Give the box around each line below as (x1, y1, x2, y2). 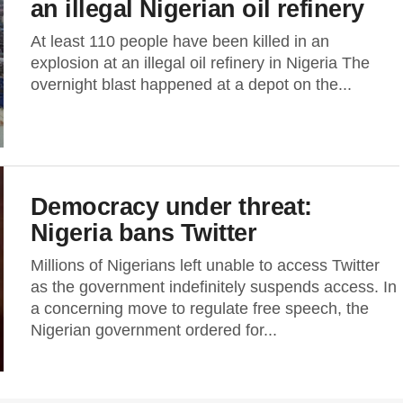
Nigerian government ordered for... (31, 321, 277, 339)
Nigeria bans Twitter (31, 219, 257, 246)
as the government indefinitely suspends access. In (31, 278, 397, 296)
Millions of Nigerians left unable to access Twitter (31, 256, 380, 274)
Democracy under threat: (31, 193, 312, 220)
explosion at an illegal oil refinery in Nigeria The (31, 54, 370, 72)
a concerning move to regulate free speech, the (31, 300, 369, 318)
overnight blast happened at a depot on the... (31, 76, 352, 94)
